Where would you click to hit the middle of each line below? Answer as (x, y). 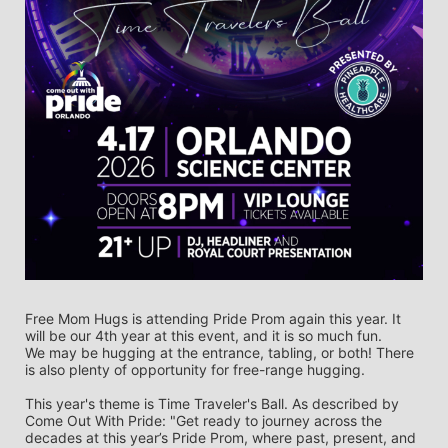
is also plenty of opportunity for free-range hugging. (197, 369)
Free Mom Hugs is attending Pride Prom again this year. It (213, 318)
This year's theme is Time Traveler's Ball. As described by (212, 403)
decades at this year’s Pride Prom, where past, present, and (220, 437)
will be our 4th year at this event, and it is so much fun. (205, 335)
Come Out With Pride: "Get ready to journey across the (203, 420)
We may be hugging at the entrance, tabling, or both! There (219, 352)
